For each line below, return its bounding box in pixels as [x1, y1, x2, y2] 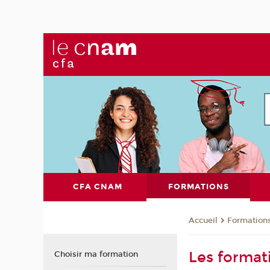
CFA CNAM [72, 182, 122, 192]
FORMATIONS [168, 182, 229, 192]
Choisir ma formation [54, 250, 138, 260]
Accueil [189, 215, 218, 225]
